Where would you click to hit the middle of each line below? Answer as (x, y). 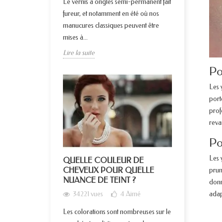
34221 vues (88, 194)
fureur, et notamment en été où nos (111, 14)
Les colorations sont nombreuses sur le (117, 212)
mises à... (75, 38)
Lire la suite (79, 53)
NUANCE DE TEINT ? (99, 180)
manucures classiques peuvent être (111, 26)
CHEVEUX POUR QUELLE (109, 170)
